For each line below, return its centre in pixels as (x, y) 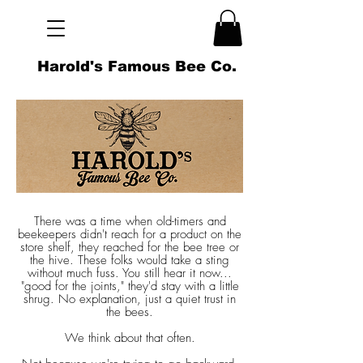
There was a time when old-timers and (130, 222)
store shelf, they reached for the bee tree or (130, 248)
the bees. (130, 312)
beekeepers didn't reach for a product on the (130, 235)
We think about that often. (130, 338)
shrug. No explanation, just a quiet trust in (130, 299)
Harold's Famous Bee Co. (137, 67)
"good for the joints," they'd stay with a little (130, 286)
